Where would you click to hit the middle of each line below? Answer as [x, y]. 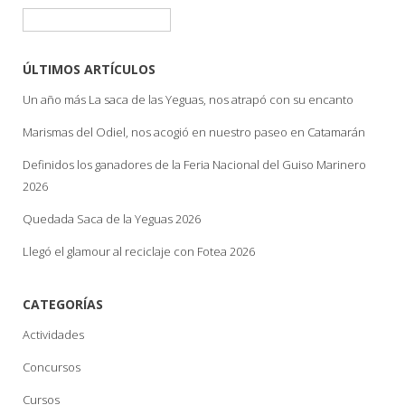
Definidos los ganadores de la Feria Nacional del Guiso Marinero [194, 165]
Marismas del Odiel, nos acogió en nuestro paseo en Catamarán [194, 132]
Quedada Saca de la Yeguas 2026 [112, 219]
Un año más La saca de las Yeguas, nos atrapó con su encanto [188, 100]
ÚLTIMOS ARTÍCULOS [89, 70]
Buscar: [42, 19]
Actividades [53, 335]
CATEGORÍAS [63, 305]
